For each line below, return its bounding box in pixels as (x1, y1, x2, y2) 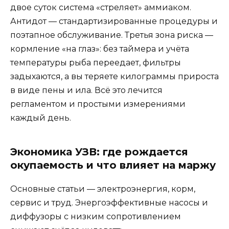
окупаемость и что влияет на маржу (10, 158, 216, 171)
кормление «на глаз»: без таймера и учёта (10, 43, 189, 54)
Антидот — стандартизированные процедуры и (10, 16, 218, 26)
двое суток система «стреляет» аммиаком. (10, 2, 191, 12)
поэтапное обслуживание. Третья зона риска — (10, 30, 213, 40)
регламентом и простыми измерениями (10, 99, 186, 109)
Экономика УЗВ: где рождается (10, 145, 188, 158)
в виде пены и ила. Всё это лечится (10, 85, 163, 95)
